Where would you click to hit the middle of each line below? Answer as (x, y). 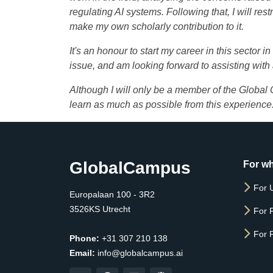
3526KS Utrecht (100, 209)
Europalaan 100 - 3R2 (112, 194)
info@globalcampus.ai (139, 253)
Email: (82, 253)
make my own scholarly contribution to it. (157, 27)
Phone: (84, 238)
